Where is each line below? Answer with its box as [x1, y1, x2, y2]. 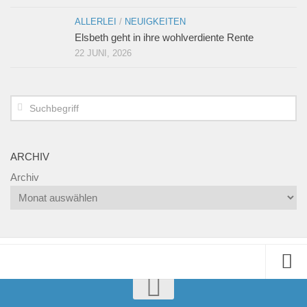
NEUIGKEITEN [125, 16, 186, 27]
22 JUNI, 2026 [75, 48, 132, 59]
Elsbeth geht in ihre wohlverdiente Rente [75, 32, 254, 44]
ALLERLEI [75, 16, 116, 27]
